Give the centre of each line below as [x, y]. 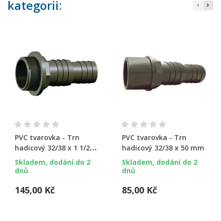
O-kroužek [33, 158]
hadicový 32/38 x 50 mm [163, 148]
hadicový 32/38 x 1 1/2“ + [57, 148]
